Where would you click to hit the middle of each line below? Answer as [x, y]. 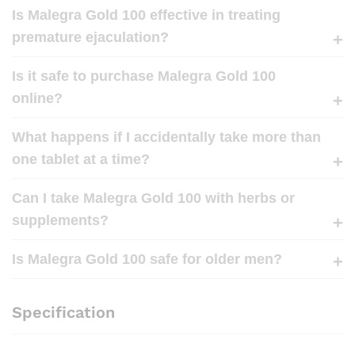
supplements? [60, 220]
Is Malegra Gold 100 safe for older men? [147, 259]
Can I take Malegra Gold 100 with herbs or [153, 198]
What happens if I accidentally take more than [166, 137]
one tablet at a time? [81, 159]
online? [37, 98]
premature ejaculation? [90, 37]
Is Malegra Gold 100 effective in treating [146, 15]
